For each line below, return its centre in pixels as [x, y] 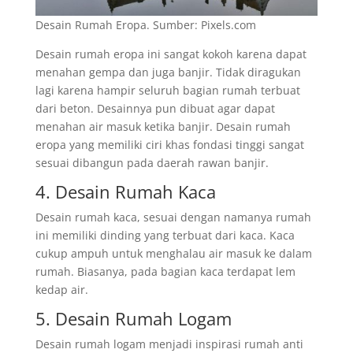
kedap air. [61, 290]
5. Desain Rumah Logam [133, 318]
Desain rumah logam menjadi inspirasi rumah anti [169, 344]
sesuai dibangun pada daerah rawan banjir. [152, 163]
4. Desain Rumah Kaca [125, 191]
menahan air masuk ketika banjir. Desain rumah [163, 126]
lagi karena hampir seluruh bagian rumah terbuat [167, 90]
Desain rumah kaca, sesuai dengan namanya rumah [173, 217]
